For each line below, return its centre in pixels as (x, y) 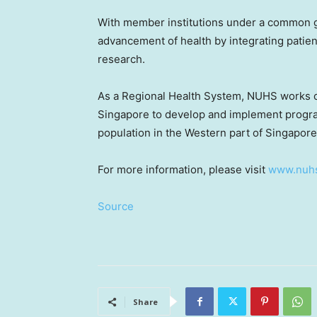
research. (121, 59)
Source (116, 207)
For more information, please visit (183, 170)
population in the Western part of (181, 133)
